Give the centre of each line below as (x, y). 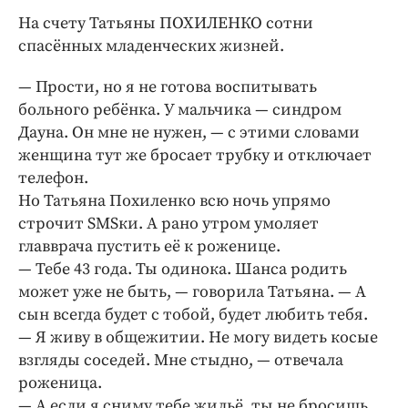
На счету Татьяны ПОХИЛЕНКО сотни (166, 23)
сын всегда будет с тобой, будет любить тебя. (193, 314)
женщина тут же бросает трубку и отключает (195, 155)
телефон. (53, 178)
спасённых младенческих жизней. (151, 46)
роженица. (60, 382)
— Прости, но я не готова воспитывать (168, 87)
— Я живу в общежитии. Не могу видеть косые (198, 337)
